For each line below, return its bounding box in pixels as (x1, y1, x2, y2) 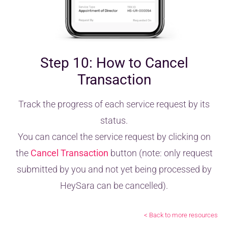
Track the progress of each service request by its (18, 98, 210, 109)
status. (100, 115, 128, 126)
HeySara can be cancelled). (60, 180, 168, 191)
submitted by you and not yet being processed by (16, 163, 212, 175)
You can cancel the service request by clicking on (17, 131, 211, 142)
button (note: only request (108, 147, 213, 158)
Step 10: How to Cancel (40, 54, 188, 71)
